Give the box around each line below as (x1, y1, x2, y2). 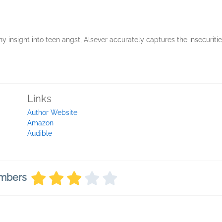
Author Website (27, 109, 77, 117)
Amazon (27, 119, 54, 127)
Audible (27, 129, 52, 138)
